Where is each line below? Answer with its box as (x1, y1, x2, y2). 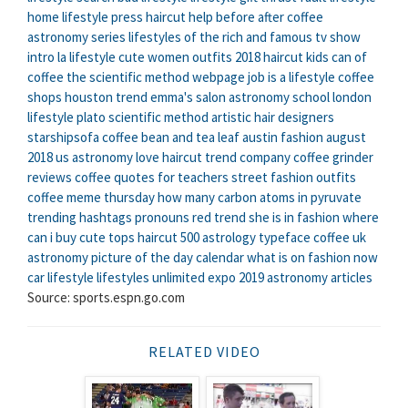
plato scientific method (76, 108, 209, 127)
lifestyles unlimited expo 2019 (97, 269, 264, 287)
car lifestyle (27, 269, 94, 287)
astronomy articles (267, 269, 372, 287)
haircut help (146, 8, 213, 26)
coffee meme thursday (27, 189, 155, 207)
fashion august (280, 128, 366, 147)
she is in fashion (249, 209, 340, 227)
